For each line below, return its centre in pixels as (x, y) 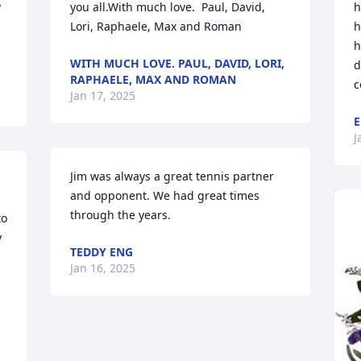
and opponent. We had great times (165, 195)
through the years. (121, 215)
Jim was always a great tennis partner (172, 176)
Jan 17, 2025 (103, 95)
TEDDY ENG (102, 252)
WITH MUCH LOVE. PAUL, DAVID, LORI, (178, 63)
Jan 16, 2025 (103, 268)
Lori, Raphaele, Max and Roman (156, 26)
